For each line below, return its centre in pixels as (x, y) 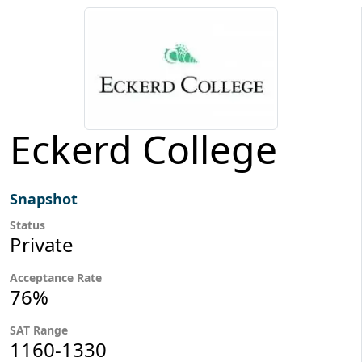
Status (27, 225)
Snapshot (44, 198)
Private (42, 244)
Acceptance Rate (56, 277)
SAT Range (40, 330)
